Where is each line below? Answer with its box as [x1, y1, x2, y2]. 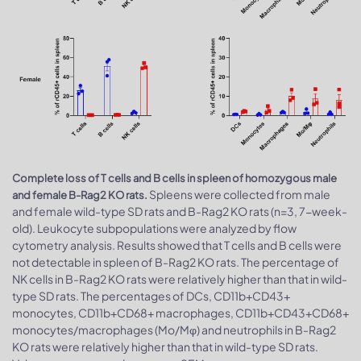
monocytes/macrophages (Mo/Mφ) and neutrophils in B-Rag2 [12, 322, 336, 338]
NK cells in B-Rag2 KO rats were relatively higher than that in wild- [12, 272, 347, 287]
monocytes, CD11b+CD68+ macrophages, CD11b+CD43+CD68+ [12, 305, 349, 321]
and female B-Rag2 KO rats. [12, 189, 147, 202]
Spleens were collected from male [147, 187, 330, 202]
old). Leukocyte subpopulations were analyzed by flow [12, 221, 297, 236]
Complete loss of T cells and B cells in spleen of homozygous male [12, 172, 337, 185]
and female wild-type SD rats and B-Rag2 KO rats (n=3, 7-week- [12, 204, 347, 219]
